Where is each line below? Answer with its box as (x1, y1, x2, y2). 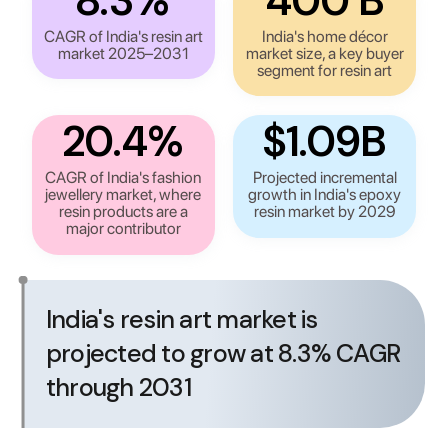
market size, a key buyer (245, 44, 404, 64)
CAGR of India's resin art (43, 27, 203, 47)
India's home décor (261, 27, 388, 47)
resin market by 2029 (253, 202, 396, 222)
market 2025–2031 (57, 44, 189, 64)
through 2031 (45, 370, 191, 404)
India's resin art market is (45, 302, 318, 336)
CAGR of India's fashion (45, 168, 202, 188)
